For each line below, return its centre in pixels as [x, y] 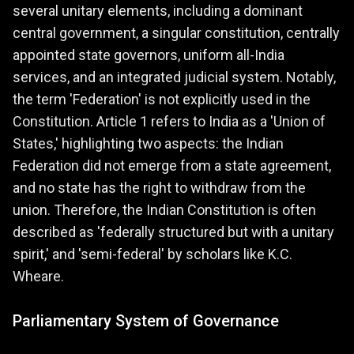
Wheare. [38, 277]
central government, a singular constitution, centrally [176, 33]
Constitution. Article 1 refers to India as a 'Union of [169, 122]
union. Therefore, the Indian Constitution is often [164, 210]
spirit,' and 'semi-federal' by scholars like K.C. [153, 254]
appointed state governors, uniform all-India [149, 55]
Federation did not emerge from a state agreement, [172, 166]
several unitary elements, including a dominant [158, 11]
